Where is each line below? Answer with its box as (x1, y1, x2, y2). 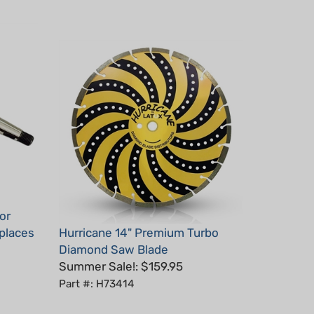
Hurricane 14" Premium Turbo (58, 205, 219, 219)
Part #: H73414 (58, 257, 135, 270)
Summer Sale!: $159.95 (58, 238, 183, 253)
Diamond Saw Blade (58, 221, 168, 236)
